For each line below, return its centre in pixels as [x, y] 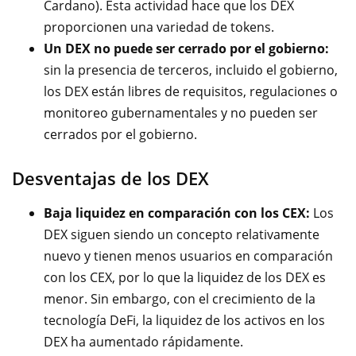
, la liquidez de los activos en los [230, 320]
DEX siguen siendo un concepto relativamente [182, 234]
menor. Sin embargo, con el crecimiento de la [180, 298]
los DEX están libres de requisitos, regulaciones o [191, 91]
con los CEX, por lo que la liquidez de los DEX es [185, 277]
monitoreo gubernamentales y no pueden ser [181, 112]
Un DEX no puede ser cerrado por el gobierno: [186, 48]
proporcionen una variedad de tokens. [159, 27]
